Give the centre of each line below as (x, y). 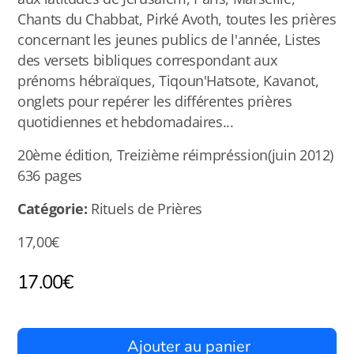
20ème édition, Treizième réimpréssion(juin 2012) (176, 155)
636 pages (50, 175)
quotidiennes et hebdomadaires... (126, 122)
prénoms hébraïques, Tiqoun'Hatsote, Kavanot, (168, 81)
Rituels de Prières (145, 209)
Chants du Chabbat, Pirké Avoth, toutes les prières (177, 19)
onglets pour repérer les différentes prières (155, 101)
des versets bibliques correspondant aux (147, 60)
